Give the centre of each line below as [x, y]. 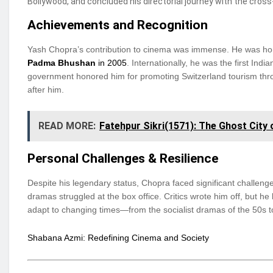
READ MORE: [67, 126]
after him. [46, 89]
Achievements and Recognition [118, 25]
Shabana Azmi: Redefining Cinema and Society [118, 238]
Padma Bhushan [62, 62]
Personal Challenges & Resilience [123, 159]
